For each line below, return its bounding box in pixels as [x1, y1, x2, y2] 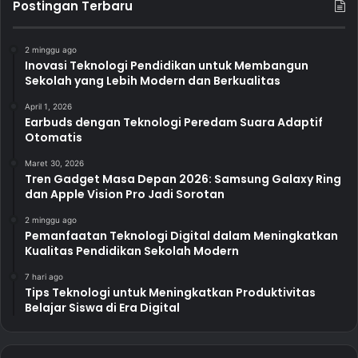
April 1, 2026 [25, 101, 72, 112]
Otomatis [25, 129, 82, 146]
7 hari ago [25, 272, 63, 282]
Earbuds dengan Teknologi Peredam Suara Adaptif [25, 114, 323, 131]
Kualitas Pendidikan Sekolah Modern [25, 243, 239, 260]
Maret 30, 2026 [25, 158, 84, 169]
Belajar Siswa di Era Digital [25, 300, 180, 316]
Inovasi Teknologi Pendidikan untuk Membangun [25, 58, 308, 74]
